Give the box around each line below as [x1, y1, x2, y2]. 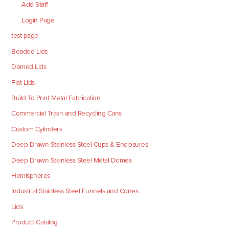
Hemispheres [11, 171, 50, 180]
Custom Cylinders [11, 124, 62, 133]
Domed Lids [11, 62, 47, 72]
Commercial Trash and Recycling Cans [11, 109, 122, 118]
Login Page [21, 15, 55, 25]
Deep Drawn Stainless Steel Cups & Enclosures [11, 140, 148, 149]
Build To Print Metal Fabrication [11, 93, 101, 102]
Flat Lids [11, 78, 35, 87]
